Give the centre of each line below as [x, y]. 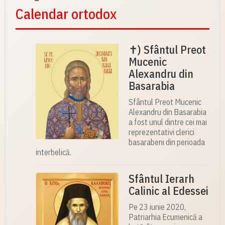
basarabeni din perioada [167, 142]
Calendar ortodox [66, 14]
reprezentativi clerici [161, 132]
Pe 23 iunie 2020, [157, 207]
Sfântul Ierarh [161, 179]
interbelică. [53, 152]
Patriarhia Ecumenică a [165, 217]
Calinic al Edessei [168, 191]
